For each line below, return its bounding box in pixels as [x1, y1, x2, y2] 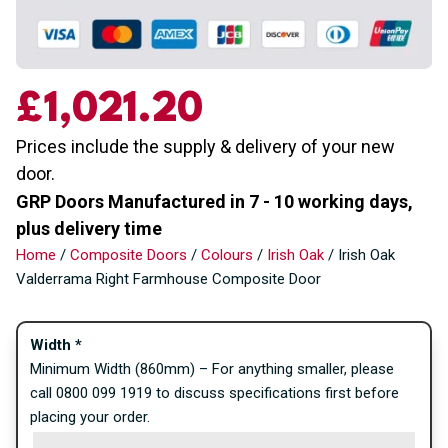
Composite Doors [70, 245, 187, 264]
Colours [201, 245, 253, 264]
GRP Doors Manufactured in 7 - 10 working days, [16, 190, 413, 212]
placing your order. [30, 407, 150, 426]
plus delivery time [16, 217, 162, 239]
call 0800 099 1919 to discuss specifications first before [30, 383, 399, 402]
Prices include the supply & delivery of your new [16, 135, 395, 157]
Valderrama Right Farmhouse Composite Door [16, 269, 321, 288]
